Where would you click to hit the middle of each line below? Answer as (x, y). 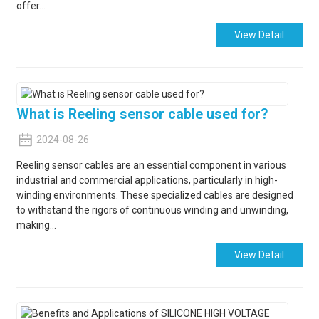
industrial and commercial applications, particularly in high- (147, 181)
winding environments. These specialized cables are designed (155, 195)
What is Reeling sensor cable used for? (142, 115)
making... (36, 225)
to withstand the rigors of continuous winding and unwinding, (152, 210)
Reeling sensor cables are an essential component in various (151, 166)
